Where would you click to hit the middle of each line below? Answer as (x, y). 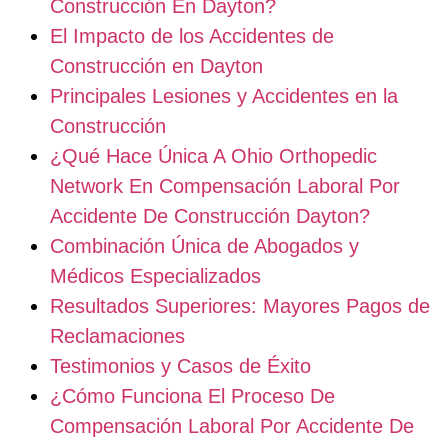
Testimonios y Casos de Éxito (180, 365)
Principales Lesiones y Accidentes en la (224, 95)
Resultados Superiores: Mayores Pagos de (240, 305)
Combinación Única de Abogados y (204, 245)
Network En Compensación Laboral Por (225, 185)
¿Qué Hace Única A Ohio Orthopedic (213, 155)
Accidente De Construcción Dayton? (210, 215)
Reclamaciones (117, 335)
